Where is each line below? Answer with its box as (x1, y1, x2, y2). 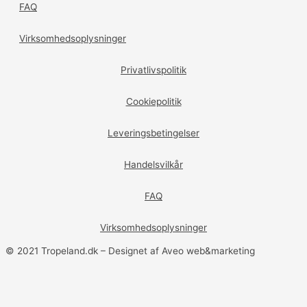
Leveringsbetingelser (108, 127, 199, 139)
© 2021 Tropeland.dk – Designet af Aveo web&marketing (5, 245, 255, 257)
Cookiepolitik (125, 96, 182, 108)
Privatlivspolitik (121, 64, 186, 76)
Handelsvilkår (124, 159, 183, 171)
